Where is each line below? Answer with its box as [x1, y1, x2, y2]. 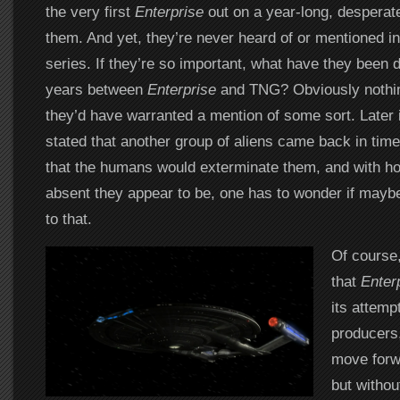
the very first [45, 3, 135, 21]
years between [45, 80, 147, 98]
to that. [45, 210, 92, 228]
